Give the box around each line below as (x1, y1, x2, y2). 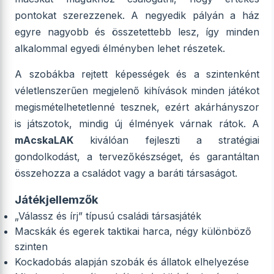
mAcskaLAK (15, 134, 73, 146)
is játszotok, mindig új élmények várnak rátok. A (15, 117, 259, 130)
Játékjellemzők (15, 193, 98, 207)
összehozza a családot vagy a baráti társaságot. (15, 167, 237, 179)
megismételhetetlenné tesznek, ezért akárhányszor (15, 101, 259, 113)
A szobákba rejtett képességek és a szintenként (15, 68, 259, 80)
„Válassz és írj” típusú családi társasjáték (15, 210, 201, 222)
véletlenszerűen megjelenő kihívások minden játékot (15, 84, 259, 97)
